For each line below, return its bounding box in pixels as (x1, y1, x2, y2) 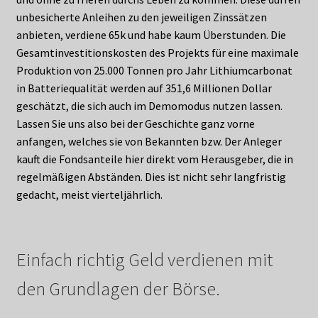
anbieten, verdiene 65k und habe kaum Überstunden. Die (16, 27, 286, 42)
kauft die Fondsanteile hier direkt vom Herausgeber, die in (16, 151, 293, 166)
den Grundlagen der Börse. (16, 278, 220, 301)
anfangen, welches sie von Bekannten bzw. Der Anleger (16, 133, 282, 148)
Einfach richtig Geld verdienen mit (16, 248, 273, 272)
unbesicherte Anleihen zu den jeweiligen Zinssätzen (16, 9, 267, 24)
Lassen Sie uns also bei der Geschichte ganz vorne (16, 116, 255, 131)
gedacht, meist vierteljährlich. (16, 187, 163, 202)
